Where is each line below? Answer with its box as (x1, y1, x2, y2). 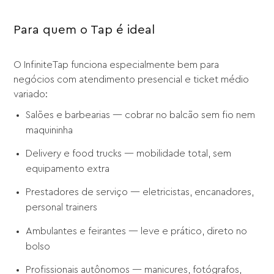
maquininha (26, 125, 73, 135)
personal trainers (26, 202, 98, 213)
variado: (13, 89, 48, 99)
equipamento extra (26, 164, 110, 174)
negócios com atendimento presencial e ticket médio (13, 74, 250, 84)
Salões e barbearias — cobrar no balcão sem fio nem (26, 109, 256, 120)
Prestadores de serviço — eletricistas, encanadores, (26, 187, 254, 198)
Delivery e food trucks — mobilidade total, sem (26, 149, 232, 159)
